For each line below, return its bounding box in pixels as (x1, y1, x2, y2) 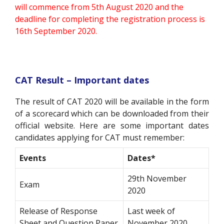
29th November (127, 172, 186, 184)
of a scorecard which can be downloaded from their (15, 107, 209, 119)
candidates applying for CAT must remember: (15, 131, 184, 143)
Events (19, 152, 46, 163)
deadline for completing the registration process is (15, 13, 205, 25)
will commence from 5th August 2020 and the (15, 1, 183, 13)
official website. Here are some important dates (15, 119, 209, 131)
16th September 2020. (15, 25, 97, 37)
